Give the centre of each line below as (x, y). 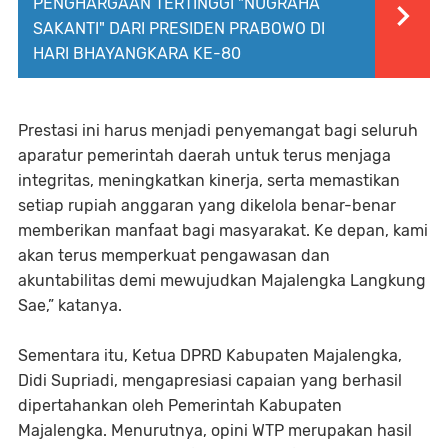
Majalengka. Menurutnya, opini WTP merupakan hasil (215, 430)
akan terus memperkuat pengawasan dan (174, 255)
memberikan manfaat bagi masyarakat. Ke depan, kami (223, 230)
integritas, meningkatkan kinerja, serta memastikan (209, 180)
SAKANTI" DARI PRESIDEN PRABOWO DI (179, 28)
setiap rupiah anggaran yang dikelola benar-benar (207, 205)
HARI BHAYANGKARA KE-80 (137, 53)
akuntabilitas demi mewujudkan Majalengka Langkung (222, 280)
